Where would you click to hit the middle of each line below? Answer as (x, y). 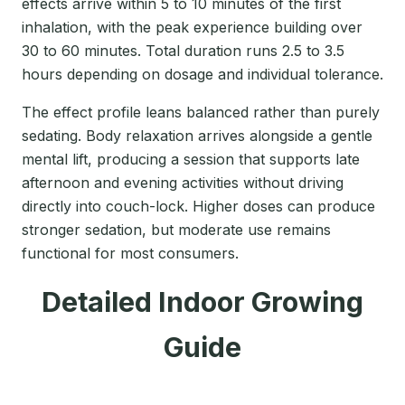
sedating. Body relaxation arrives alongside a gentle (197, 135)
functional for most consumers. (130, 253)
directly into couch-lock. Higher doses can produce (198, 206)
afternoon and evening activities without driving (183, 182)
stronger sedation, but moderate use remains (176, 229)
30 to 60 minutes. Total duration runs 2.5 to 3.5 (183, 50)
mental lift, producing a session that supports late (191, 159)
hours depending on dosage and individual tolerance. (202, 74)
